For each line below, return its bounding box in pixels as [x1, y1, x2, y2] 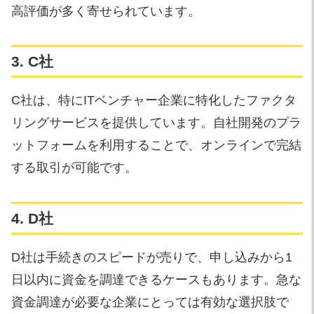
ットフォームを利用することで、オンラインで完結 [11, 138, 301, 153]
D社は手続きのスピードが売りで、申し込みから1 [11, 250, 292, 264]
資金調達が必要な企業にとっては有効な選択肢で [11, 294, 289, 309]
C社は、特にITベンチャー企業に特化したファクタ [11, 93, 296, 108]
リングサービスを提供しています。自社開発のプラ [11, 116, 301, 130]
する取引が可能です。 [11, 161, 137, 175]
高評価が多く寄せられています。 [11, 4, 200, 18]
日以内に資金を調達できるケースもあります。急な [11, 272, 301, 287]
